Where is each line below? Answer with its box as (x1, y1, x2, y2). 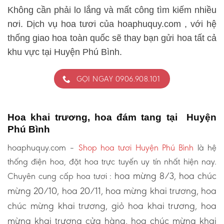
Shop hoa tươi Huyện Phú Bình (78, 141, 194, 153)
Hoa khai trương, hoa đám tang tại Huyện (7, 111, 216, 122)
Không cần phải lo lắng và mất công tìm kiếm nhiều (7, 4, 216, 15)
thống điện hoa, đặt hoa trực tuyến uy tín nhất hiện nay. (7, 155, 216, 167)
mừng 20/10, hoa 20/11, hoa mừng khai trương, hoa (7, 184, 216, 196)
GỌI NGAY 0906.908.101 (76, 74, 160, 84)
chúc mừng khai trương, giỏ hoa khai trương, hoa (7, 199, 216, 211)
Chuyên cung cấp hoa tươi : (7, 170, 115, 181)
